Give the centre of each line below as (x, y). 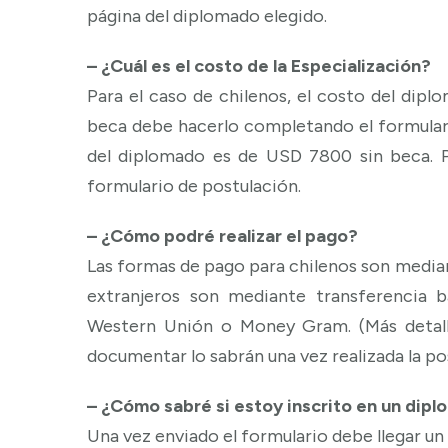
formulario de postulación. (194, 185)
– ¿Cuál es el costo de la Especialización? (259, 65)
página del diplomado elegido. (207, 15)
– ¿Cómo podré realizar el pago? (222, 235)
